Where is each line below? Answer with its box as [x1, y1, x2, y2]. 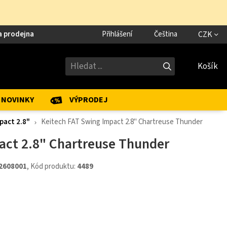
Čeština [154, 29, 177, 40]
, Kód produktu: [26, 161, 77, 172]
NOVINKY [1, 94, 34, 105]
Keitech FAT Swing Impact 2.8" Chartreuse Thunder [41, 117, 203, 127]
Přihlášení [101, 29, 132, 40]
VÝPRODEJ [69, 94, 108, 105]
